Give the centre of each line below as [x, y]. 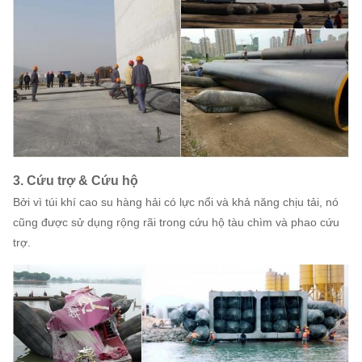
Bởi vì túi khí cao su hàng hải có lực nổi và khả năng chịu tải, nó [176, 202]
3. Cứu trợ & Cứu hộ [76, 180]
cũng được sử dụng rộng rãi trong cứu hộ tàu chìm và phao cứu [176, 222]
